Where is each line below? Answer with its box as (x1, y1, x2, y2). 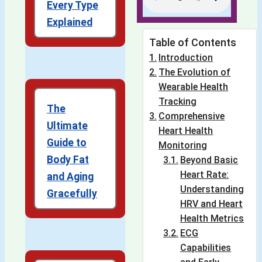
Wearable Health (158, 81, 229, 93)
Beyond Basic (180, 154, 239, 166)
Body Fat (47, 154, 89, 166)
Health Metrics (180, 213, 244, 225)
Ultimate (47, 120, 88, 132)
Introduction (158, 52, 213, 64)
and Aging (47, 171, 94, 183)
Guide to (47, 137, 87, 149)
